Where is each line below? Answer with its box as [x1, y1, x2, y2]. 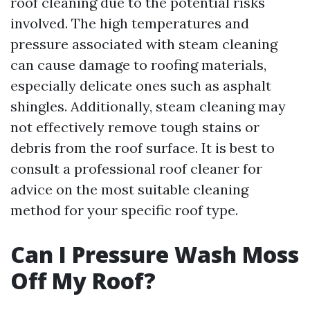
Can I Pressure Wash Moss [10, 239, 299, 269]
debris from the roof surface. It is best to [10, 139, 275, 156]
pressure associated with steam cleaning [10, 35, 277, 53]
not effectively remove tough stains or [10, 118, 259, 136]
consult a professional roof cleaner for [10, 160, 262, 177]
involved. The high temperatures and [10, 15, 249, 32]
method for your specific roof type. [10, 201, 238, 219]
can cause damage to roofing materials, [10, 56, 266, 73]
